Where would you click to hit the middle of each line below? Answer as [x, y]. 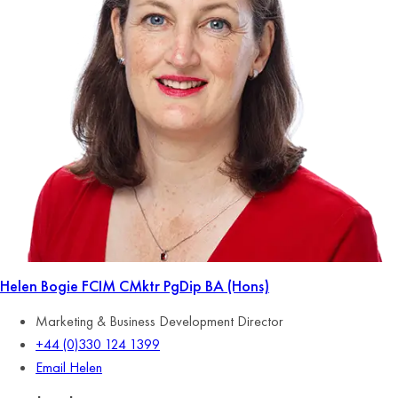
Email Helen [69, 367]
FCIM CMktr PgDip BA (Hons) [175, 286]
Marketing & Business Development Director [159, 321]
